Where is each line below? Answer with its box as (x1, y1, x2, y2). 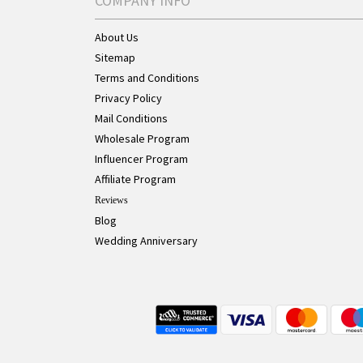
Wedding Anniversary (95, 233, 198, 248)
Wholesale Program (95, 131, 190, 146)
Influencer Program (95, 152, 188, 166)
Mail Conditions (95, 111, 168, 126)
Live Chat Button (190, 307, 269, 322)
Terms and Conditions (95, 70, 199, 85)
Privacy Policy (95, 91, 162, 105)
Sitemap (95, 50, 135, 65)
